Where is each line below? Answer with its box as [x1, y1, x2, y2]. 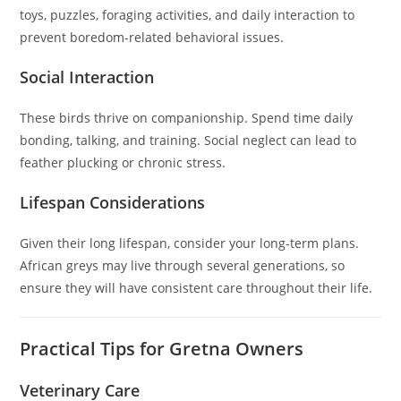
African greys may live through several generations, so [20, 257, 346, 275]
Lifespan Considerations [20, 192, 206, 214]
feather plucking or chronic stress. [20, 154, 226, 172]
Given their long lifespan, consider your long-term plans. [20, 235, 360, 252]
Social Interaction [20, 66, 155, 89]
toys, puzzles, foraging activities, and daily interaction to [20, 6, 355, 24]
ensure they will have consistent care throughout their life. [20, 279, 373, 297]
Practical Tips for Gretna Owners [20, 337, 304, 362]
